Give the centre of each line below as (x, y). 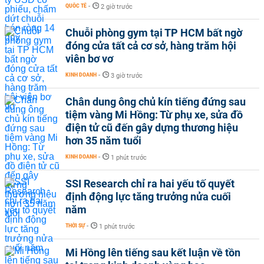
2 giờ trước (117, 7)
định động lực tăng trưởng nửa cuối (148, 197)
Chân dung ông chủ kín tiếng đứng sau (156, 102)
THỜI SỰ (75, 225)
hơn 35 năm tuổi (103, 141)
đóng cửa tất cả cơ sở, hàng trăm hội (151, 46)
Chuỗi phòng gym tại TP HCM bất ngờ (154, 33)
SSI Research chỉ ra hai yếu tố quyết (150, 184)
